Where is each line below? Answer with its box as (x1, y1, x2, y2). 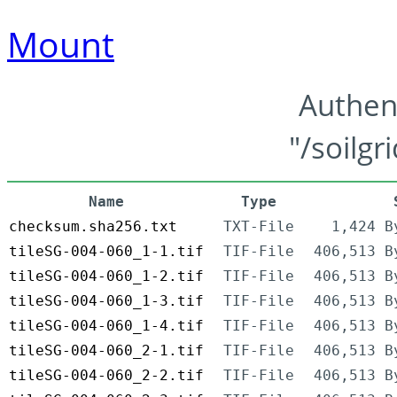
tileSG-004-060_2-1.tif (9, 342, 204, 360)
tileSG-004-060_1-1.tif (9, 243, 204, 261)
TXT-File (223, 218, 294, 236)
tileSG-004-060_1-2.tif (9, 268, 204, 285)
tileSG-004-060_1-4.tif (9, 317, 204, 335)
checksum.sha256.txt (9, 218, 177, 236)
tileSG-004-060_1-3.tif (9, 292, 204, 310)
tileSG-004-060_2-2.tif (9, 367, 204, 385)
